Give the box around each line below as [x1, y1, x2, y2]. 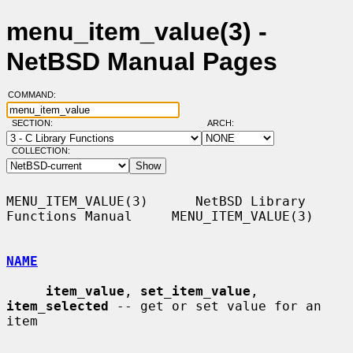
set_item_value [140, 283, 251, 299]
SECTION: [11, 118, 60, 128]
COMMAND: [7, 90, 65, 100]
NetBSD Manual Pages [6, 47, 277, 76]
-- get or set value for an [109, 298, 321, 314]
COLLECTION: [11, 146, 70, 156]
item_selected [6, 298, 109, 314]
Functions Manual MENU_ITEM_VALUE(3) [6, 208, 314, 224]
